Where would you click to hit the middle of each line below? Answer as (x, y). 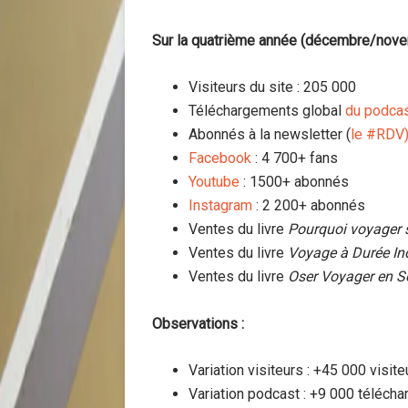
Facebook (220, 158)
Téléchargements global (267, 110)
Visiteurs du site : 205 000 (272, 87)
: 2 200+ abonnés (309, 205)
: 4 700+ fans (295, 158)
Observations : (198, 323)
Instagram (220, 205)
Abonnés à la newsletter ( (270, 134)
